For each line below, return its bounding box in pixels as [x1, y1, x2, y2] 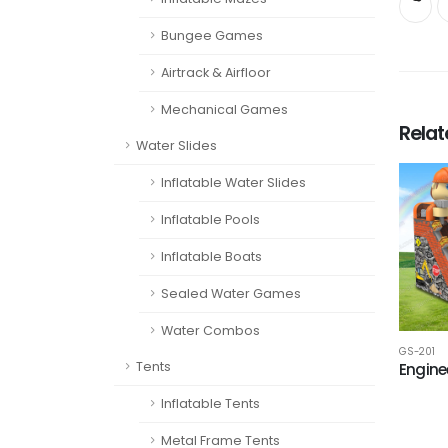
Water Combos [161, 322, 260, 339]
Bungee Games [161, 27, 263, 44]
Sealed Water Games [161, 285, 301, 302]
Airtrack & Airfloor [161, 64, 271, 81]
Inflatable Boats [161, 248, 262, 265]
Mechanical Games [161, 101, 288, 118]
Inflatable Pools [161, 211, 260, 228]
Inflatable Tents [161, 395, 260, 412]
